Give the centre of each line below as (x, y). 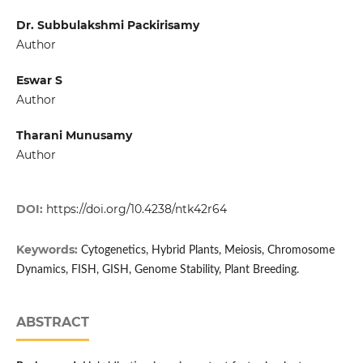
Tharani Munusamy (74, 136)
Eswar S (39, 81)
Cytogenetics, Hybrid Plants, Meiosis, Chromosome (207, 251)
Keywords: (48, 250)
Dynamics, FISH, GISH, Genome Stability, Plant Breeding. (157, 270)
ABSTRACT (52, 322)
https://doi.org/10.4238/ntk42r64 (136, 209)
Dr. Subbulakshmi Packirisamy (107, 26)
